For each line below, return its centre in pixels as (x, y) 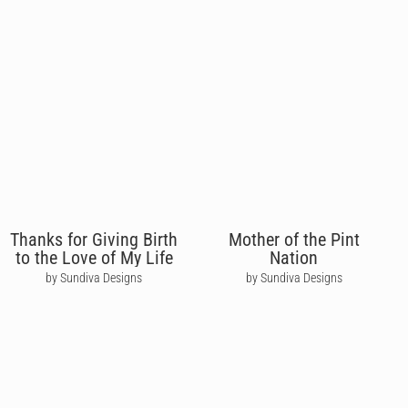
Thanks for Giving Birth (94, 239)
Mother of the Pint (294, 239)
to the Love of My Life (94, 257)
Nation (294, 257)
